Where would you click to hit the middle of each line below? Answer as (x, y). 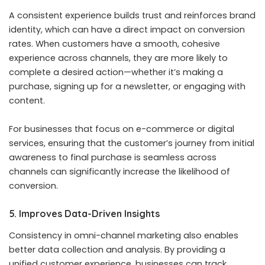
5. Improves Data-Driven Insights (84, 213)
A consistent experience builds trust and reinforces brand (132, 15)
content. (27, 100)
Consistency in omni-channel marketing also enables (124, 235)
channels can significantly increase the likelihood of (119, 171)
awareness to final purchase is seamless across (113, 157)
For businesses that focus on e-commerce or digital (122, 129)
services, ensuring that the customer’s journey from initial (132, 143)
